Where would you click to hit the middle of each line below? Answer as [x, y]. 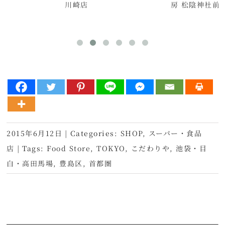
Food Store [69, 148]
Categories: [95, 133]
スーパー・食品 [175, 133]
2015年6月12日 [35, 133]
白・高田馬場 [30, 163]
